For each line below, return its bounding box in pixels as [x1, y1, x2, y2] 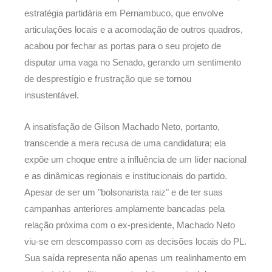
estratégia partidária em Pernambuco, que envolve [24, 8, 223, 18]
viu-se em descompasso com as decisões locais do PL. [24, 237, 246, 247]
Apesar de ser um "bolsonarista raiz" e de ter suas [24, 188, 223, 198]
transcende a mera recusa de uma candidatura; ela [24, 138, 226, 149]
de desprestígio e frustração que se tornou [24, 73, 191, 84]
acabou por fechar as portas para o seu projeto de [24, 41, 221, 51]
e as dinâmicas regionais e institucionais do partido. [24, 171, 227, 182]
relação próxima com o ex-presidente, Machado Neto [24, 220, 235, 231]
